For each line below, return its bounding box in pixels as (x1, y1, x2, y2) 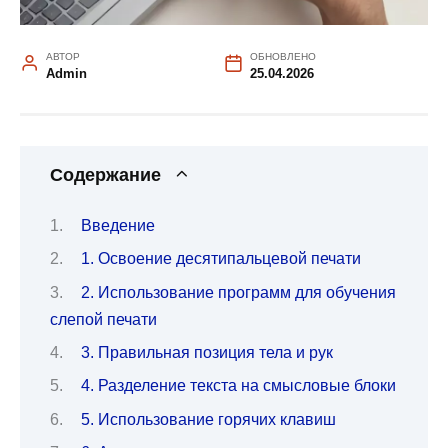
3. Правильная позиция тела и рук (80, 343, 333, 361)
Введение (80, 216, 155, 234)
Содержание (50, 165, 161, 186)
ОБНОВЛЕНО (249, 51, 316, 63)
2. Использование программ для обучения (80, 283, 396, 301)
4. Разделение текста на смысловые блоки (80, 377, 396, 395)
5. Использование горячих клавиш (80, 410, 336, 428)
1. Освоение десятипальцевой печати (80, 250, 361, 268)
